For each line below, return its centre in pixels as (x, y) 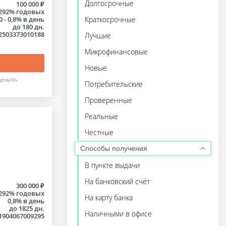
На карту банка (109, 197)
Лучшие (98, 36)
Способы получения (114, 148)
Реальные (101, 116)
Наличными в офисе (118, 214)
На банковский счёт (117, 181)
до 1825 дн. (26, 208)
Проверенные (108, 100)
